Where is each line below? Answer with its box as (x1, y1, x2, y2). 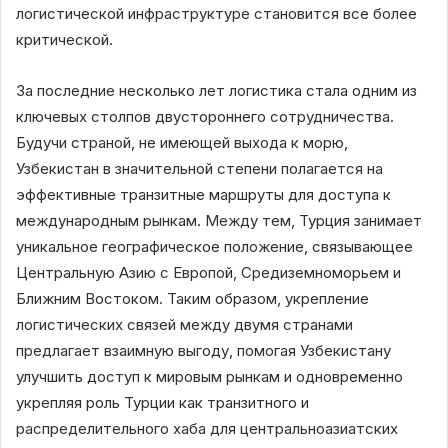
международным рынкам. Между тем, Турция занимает (16, 210, 422, 230)
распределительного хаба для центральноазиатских (16, 418, 398, 438)
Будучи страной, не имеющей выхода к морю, (16, 132, 348, 152)
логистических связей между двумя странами (16, 314, 353, 334)
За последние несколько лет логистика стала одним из (16, 80, 417, 100)
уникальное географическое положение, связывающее (16, 236, 413, 256)
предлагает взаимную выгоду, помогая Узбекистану (16, 340, 391, 360)
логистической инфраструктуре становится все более (16, 3, 417, 23)
